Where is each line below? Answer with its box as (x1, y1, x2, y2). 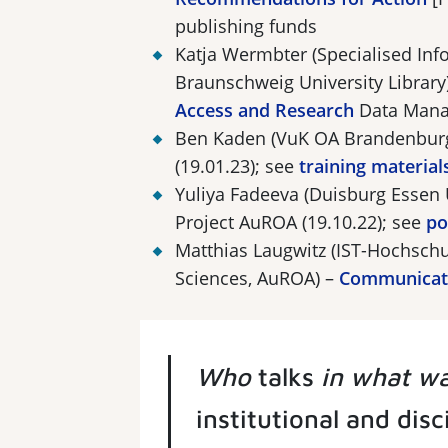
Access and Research (175, 98, 354, 123)
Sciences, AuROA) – (175, 266, 339, 291)
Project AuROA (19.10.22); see (175, 210, 426, 235)
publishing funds (175, 14, 317, 39)
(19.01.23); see (175, 154, 299, 179)
